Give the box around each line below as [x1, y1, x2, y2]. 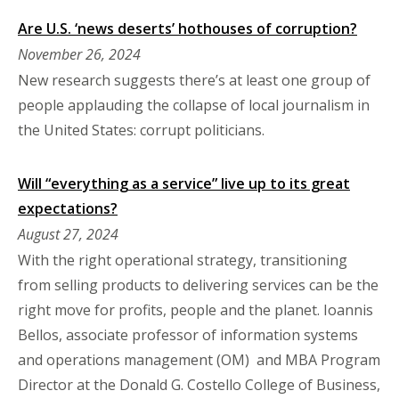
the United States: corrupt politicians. [18, 119, 265, 140]
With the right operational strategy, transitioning [18, 249, 347, 270]
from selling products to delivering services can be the [18, 274, 379, 295]
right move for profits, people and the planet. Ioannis [18, 299, 373, 320]
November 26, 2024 [18, 44, 141, 64]
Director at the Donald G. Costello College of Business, [18, 374, 380, 395]
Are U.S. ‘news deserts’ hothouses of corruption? [18, 18, 357, 38]
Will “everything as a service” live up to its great [18, 173, 350, 193]
